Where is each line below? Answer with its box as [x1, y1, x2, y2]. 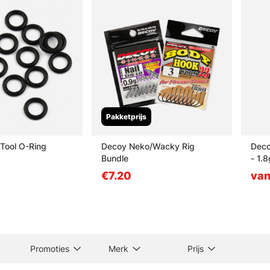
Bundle [101, 152, 128, 163]
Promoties [30, 243, 70, 254]
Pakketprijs [105, 111, 146, 121]
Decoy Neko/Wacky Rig [101, 140, 195, 151]
